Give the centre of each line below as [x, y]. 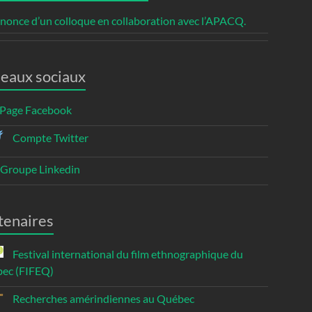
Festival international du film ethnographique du [127, 254]
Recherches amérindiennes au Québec [103, 299]
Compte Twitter [50, 138]
